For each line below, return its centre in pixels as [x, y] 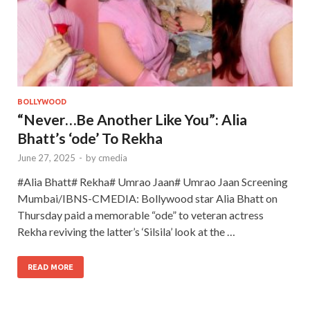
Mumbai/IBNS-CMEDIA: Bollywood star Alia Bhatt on [147, 198]
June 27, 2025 [46, 157]
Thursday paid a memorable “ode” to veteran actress [140, 215]
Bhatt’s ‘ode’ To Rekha [90, 138]
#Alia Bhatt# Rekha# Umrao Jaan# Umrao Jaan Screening [153, 181]
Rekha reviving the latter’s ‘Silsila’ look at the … [126, 231]
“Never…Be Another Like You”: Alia [132, 119]
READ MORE [51, 267]
